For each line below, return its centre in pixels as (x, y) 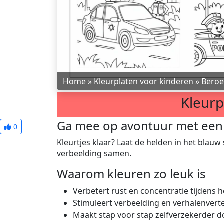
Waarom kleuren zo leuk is (131, 174)
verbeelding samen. (94, 153)
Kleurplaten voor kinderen (144, 81)
